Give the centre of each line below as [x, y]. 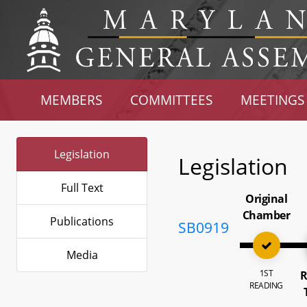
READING [266, 285]
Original [267, 199]
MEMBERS [72, 100]
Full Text [82, 188]
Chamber [266, 215]
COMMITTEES [172, 100]
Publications [82, 221]
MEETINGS [272, 100]
